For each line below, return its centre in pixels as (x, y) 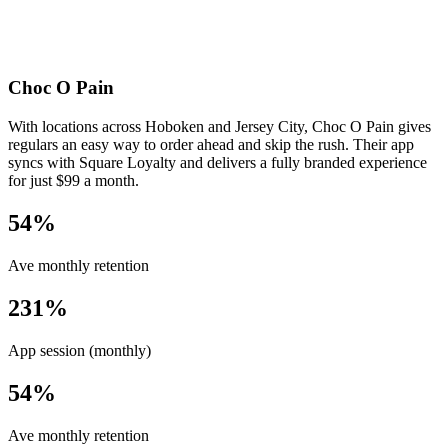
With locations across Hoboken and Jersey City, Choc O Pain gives (219, 127)
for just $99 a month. (73, 181)
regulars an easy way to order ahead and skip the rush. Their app (211, 145)
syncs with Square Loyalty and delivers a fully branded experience (217, 163)
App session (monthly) (79, 350)
